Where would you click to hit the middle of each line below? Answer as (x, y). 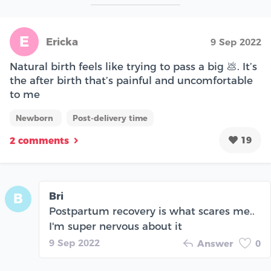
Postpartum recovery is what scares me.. (152, 211)
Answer (215, 243)
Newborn (36, 118)
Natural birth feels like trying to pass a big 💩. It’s (133, 66)
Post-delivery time (110, 118)
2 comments (39, 141)
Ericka (62, 41)
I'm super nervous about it (116, 226)
